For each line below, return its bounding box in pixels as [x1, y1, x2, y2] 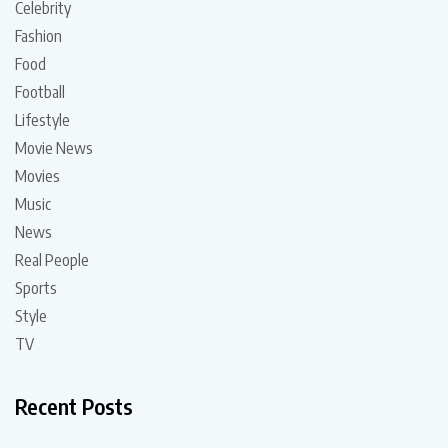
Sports [15, 278, 57, 299]
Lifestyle [15, 110, 70, 131]
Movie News [15, 138, 93, 159]
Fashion [15, 26, 62, 47]
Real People [15, 250, 89, 271]
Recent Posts [15, 392, 133, 421]
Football [15, 82, 65, 103]
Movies [15, 166, 60, 187]
